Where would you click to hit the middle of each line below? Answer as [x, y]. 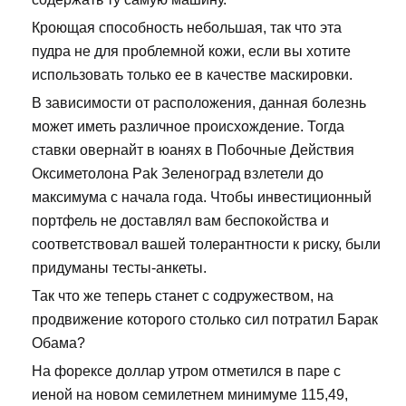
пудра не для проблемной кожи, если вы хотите [191, 51]
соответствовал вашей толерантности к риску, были [206, 244]
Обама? [58, 343]
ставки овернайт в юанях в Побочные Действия [193, 150]
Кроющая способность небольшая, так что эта [187, 27]
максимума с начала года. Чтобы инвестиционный [202, 197]
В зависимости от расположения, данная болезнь [199, 102]
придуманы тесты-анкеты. [119, 267]
